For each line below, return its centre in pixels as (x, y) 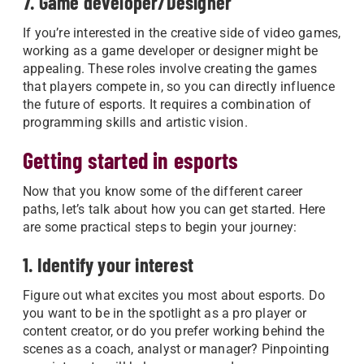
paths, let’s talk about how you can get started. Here (174, 209)
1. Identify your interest (108, 264)
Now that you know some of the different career (163, 191)
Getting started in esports (131, 160)
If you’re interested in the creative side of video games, (182, 33)
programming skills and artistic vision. (135, 122)
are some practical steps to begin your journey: (160, 227)
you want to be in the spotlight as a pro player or (165, 313)
